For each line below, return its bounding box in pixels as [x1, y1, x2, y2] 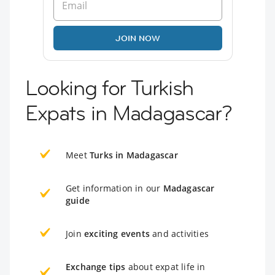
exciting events [84, 227, 150, 239]
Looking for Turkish [25, 74, 193, 101]
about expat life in [125, 260, 206, 273]
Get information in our [66, 182, 163, 194]
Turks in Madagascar [90, 149, 178, 161]
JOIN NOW [115, 32, 160, 44]
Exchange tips [66, 260, 126, 273]
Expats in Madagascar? [25, 99, 233, 126]
